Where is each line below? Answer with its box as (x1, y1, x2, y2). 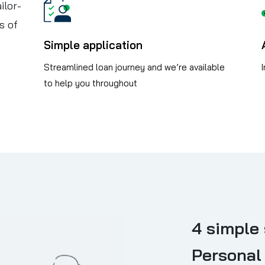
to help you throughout (44, 77, 137, 89)
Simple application (44, 38, 143, 53)
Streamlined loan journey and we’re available (44, 62, 225, 73)
